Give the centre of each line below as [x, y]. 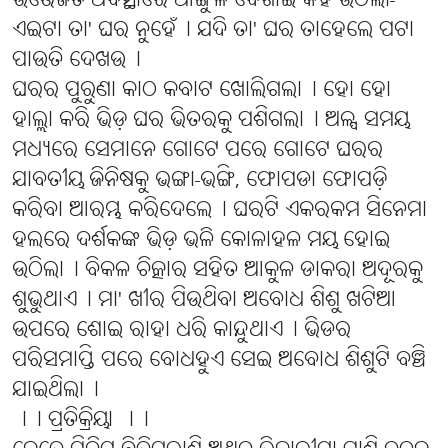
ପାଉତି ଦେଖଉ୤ [76, 61]
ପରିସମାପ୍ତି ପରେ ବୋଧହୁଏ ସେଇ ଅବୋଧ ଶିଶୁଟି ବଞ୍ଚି [219, 361]
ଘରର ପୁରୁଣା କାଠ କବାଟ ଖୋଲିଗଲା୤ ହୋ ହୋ [201, 91]
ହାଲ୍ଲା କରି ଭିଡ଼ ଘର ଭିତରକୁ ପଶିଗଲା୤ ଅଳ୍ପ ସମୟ [210, 121]
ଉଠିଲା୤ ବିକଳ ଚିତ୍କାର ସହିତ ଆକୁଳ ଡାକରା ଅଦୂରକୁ [217, 271]
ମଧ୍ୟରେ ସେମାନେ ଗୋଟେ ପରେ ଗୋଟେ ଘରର [197, 151]
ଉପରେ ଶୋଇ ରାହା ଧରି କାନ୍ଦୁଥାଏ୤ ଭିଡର [181, 331]
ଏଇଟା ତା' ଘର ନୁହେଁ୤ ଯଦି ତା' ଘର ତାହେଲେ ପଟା [213, 31]
